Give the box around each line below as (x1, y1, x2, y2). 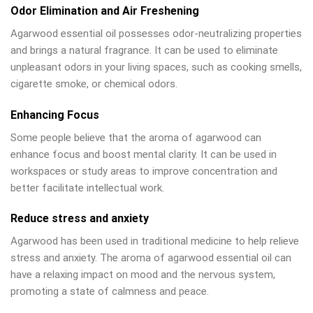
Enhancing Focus (10, 108, 99, 122)
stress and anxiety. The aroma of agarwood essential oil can (10, 252, 291, 265)
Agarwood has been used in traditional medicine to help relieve (10, 235, 299, 248)
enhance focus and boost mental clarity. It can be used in (10, 147, 277, 161)
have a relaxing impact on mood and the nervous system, (10, 268, 275, 282)
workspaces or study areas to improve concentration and (10, 164, 277, 177)
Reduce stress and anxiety (10, 212, 149, 226)
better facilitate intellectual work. (10, 181, 164, 194)
